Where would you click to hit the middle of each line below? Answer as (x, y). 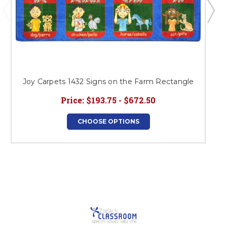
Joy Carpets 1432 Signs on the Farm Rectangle (108, 81)
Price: (72, 100)
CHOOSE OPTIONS (108, 121)
